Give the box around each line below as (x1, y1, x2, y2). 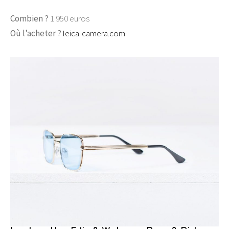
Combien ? (10, 12, 49, 24)
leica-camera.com (63, 27, 125, 39)
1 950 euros (49, 12, 89, 24)
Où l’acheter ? (10, 27, 63, 39)
